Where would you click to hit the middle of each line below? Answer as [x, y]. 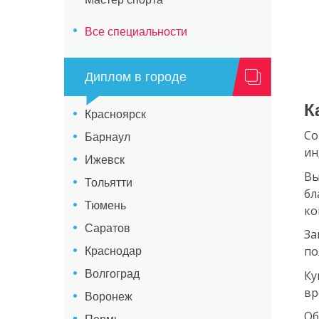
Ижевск [104, 160]
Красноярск [115, 115]
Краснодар [113, 251]
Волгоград [112, 274]
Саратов [107, 229]
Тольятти [108, 183]
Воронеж [108, 297]
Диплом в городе [135, 77]
